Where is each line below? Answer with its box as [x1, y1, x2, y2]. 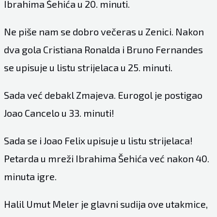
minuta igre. [3, 170, 57, 182]
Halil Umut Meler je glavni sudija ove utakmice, [3, 198, 208, 210]
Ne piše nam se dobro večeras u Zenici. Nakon [3, 26, 204, 37]
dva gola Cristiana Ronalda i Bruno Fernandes [3, 44, 203, 55]
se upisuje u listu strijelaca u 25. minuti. [3, 62, 172, 73]
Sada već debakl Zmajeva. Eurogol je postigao [3, 89, 202, 101]
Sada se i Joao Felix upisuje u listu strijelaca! [3, 135, 193, 146]
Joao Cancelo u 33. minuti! [3, 107, 114, 119]
